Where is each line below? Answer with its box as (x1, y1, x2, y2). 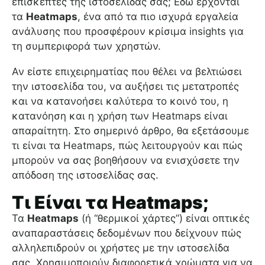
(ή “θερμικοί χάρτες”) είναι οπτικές (79, 212, 250, 225)
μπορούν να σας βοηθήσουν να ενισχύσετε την (12, 154, 240, 167)
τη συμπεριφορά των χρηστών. (12, 40, 161, 53)
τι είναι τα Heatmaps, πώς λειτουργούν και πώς (12, 140, 243, 152)
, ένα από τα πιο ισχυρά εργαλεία (77, 11, 238, 23)
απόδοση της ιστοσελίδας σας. (12, 169, 159, 182)
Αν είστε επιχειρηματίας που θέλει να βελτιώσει (12, 66, 242, 78)
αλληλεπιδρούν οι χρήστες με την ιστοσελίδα (12, 242, 230, 254)
